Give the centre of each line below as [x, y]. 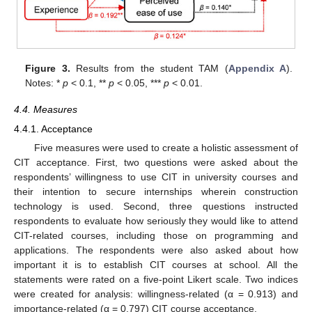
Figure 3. [48, 68]
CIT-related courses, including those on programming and [156, 235]
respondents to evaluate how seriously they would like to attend [156, 220]
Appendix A [257, 68]
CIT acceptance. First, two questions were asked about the [156, 162]
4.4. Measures [46, 109]
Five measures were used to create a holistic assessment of [166, 147]
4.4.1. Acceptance [53, 128]
